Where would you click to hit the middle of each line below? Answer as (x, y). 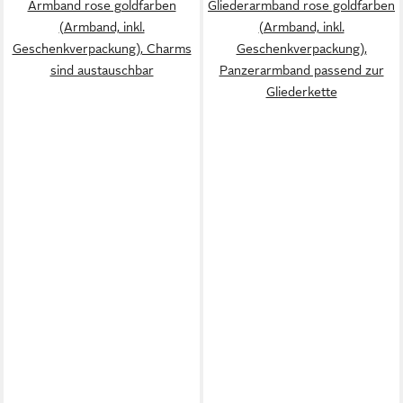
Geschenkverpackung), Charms (102, 48)
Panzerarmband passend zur (301, 70)
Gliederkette (301, 91)
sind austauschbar (102, 70)
